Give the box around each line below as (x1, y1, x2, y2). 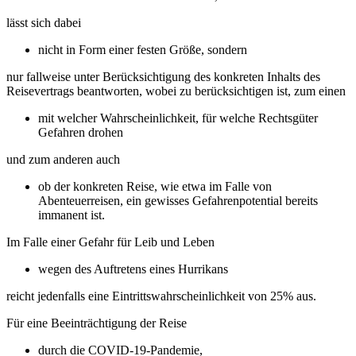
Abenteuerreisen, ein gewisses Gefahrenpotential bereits (38, 193, 318, 207)
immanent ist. (38, 207, 105, 222)
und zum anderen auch (6, 152, 123, 166)
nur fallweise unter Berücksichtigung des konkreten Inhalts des (6, 69, 320, 83)
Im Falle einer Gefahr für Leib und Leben (6, 234, 218, 249)
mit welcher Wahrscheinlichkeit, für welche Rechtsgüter (38, 110, 318, 125)
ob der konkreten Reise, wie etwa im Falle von (38, 179, 272, 193)
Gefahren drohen (38, 125, 126, 139)
